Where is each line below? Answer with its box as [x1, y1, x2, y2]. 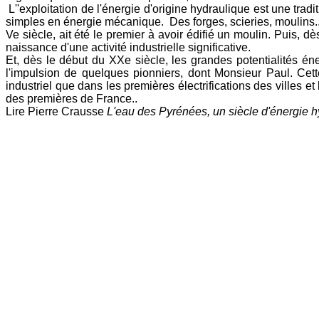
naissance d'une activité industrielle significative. [6, 41, 251, 53]
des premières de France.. [6, 92, 137, 105]
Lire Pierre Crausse [6, 105, 107, 117]
